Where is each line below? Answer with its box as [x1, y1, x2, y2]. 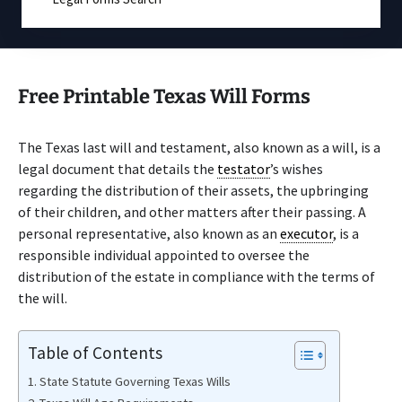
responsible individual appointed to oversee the [18, 246, 310, 264]
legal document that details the [18, 160, 217, 178]
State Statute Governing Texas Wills [39, 373, 231, 389]
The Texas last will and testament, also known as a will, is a [18, 138, 380, 156]
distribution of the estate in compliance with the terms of [18, 267, 375, 285]
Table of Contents [28, 341, 162, 363]
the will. [18, 289, 67, 307]
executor [280, 224, 333, 242]
